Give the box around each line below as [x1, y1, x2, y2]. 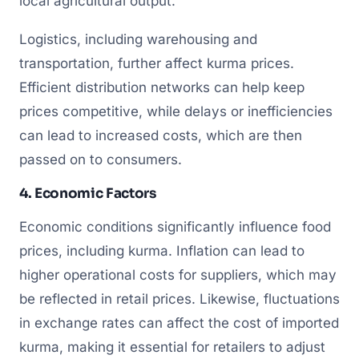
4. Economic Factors [19, 184, 156, 202]
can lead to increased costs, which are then [19, 127, 302, 143]
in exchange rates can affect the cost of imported [19, 315, 339, 332]
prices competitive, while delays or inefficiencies [19, 103, 333, 119]
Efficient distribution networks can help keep [19, 79, 305, 95]
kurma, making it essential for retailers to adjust [19, 339, 325, 356]
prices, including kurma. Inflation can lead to [19, 243, 305, 260]
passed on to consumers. [19, 151, 182, 167]
